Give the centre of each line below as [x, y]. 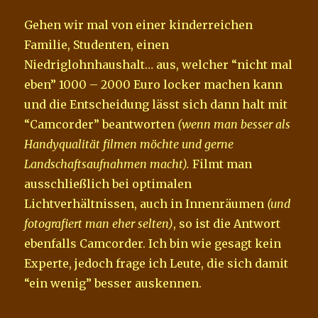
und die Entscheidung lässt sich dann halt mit [156, 104]
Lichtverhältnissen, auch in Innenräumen [146, 203]
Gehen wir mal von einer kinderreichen [139, 24]
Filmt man [221, 164]
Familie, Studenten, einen [97, 44]
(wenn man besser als [234, 124]
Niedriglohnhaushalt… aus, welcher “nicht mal [159, 64]
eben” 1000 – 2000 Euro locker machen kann [154, 84]
